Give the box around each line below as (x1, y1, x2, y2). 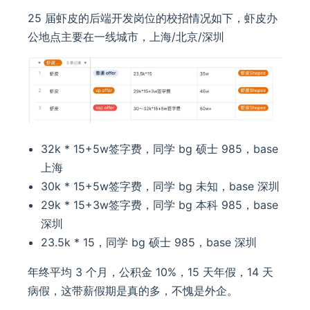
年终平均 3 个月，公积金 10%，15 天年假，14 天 (28, 265, 273, 280)
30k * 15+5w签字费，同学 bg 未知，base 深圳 (41, 179, 280, 194)
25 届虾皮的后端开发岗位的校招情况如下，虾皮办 (28, 11, 277, 26)
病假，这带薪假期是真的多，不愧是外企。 (28, 284, 238, 298)
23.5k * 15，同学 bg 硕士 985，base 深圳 (41, 235, 257, 250)
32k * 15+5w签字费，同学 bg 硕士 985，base (41, 142, 279, 156)
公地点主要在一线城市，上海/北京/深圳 (28, 30, 224, 44)
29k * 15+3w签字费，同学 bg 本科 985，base (41, 198, 279, 212)
